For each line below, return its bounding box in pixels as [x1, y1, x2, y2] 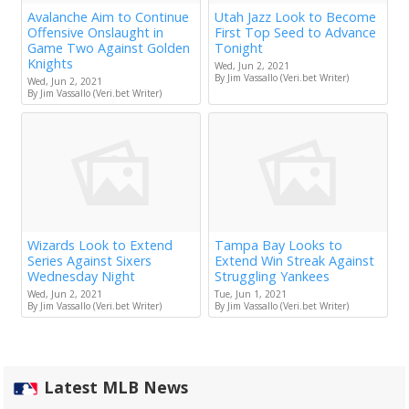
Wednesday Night [27, 267, 135, 286]
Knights [27, 55, 73, 73]
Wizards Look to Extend [27, 236, 173, 255]
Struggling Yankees [215, 267, 330, 286]
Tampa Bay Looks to [215, 236, 342, 255]
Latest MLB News [44, 376, 188, 399]
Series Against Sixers [27, 252, 152, 270]
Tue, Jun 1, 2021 [215, 288, 287, 301]
